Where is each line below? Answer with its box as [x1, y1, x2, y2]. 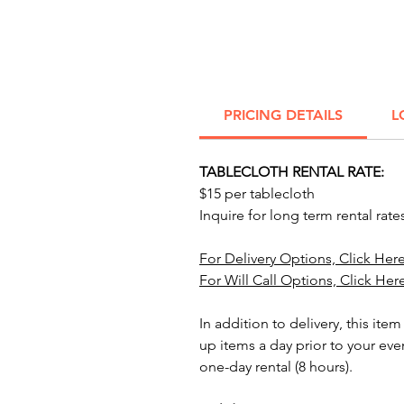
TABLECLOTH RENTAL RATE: [199, 163, 384, 180]
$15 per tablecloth [199, 185, 315, 202]
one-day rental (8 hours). [199, 358, 353, 375]
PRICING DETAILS [224, 106, 343, 124]
